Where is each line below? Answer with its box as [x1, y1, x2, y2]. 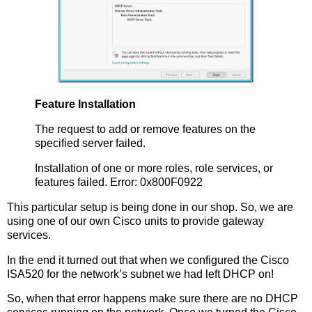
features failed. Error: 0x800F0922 [35, 175, 203, 188]
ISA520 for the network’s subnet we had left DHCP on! [7, 267, 274, 280]
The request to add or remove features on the [35, 123, 256, 136]
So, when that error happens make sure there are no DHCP [7, 292, 298, 305]
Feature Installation [35, 98, 136, 111]
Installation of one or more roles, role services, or [35, 162, 273, 174]
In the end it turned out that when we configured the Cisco [7, 253, 289, 266]
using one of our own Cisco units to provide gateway [7, 214, 264, 227]
